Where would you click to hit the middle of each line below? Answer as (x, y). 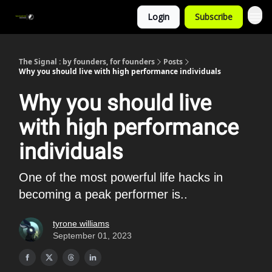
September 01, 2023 (92, 236)
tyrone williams (81, 223)
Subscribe (214, 17)
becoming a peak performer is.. (103, 194)
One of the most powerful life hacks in (121, 177)
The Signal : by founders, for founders (87, 62)
